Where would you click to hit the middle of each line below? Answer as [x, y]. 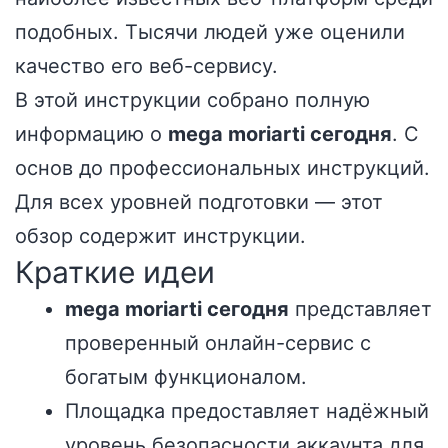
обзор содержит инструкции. [160, 236]
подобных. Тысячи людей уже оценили [210, 32]
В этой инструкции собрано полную [192, 100]
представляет [360, 309]
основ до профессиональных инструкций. [222, 168]
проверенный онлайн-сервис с [218, 343]
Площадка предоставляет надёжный [247, 411]
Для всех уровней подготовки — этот [199, 202]
